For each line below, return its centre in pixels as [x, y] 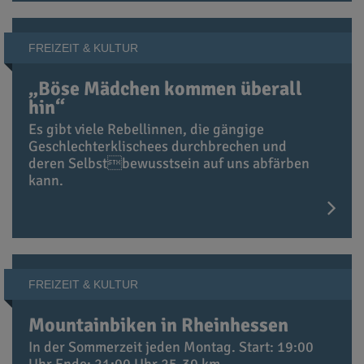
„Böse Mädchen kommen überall [165, 89]
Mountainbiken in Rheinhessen [160, 325]
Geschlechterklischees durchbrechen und [158, 147]
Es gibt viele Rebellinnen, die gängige [146, 130]
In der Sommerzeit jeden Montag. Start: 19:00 [171, 347]
